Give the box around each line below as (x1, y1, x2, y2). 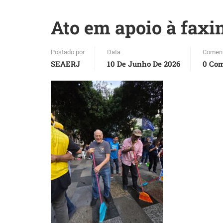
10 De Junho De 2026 (107, 59, 180, 69)
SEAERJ (51, 59, 80, 69)
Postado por (51, 48, 85, 56)
